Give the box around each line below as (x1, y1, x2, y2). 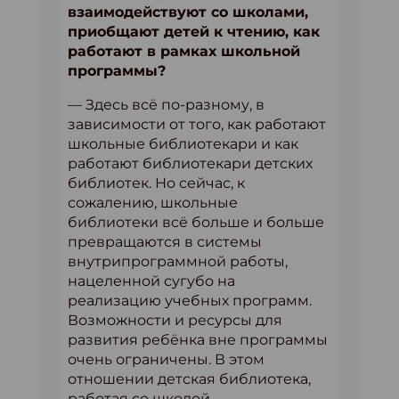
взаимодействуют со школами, (68, 4, 308, 20)
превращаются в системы (68, 233, 262, 250)
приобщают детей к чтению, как (68, 23, 320, 40)
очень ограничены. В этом (68, 351, 265, 368)
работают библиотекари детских (68, 155, 313, 172)
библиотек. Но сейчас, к (68, 175, 245, 191)
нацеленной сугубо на (68, 273, 235, 289)
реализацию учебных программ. (68, 292, 312, 309)
